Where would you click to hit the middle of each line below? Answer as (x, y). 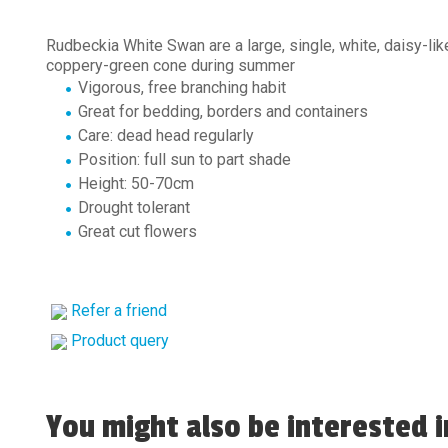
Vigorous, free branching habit (182, 87)
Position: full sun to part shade (184, 159)
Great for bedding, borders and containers (223, 111)
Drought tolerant (134, 207)
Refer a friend (119, 310)
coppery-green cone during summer (170, 65)
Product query (120, 340)
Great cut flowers (137, 231)
